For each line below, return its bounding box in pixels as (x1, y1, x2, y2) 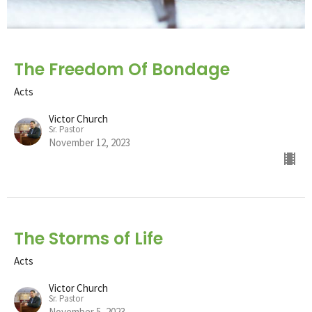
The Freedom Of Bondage (14, 57, 230, 81)
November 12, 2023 (49, 135, 130, 149)
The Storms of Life (14, 226, 163, 250)
